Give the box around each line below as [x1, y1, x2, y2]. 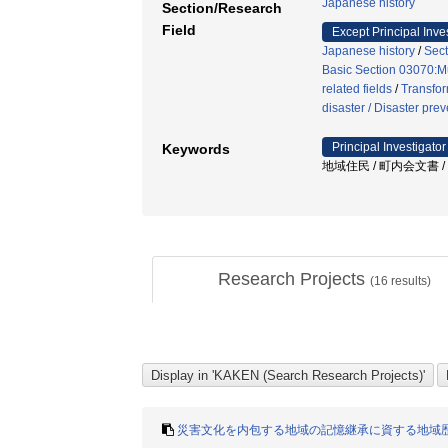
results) [388, 274, 431, 288]
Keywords [162, 141, 230, 157]
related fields [322, 82, 392, 96]
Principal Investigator [332, 140, 446, 154]
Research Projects [218, 269, 370, 289]
